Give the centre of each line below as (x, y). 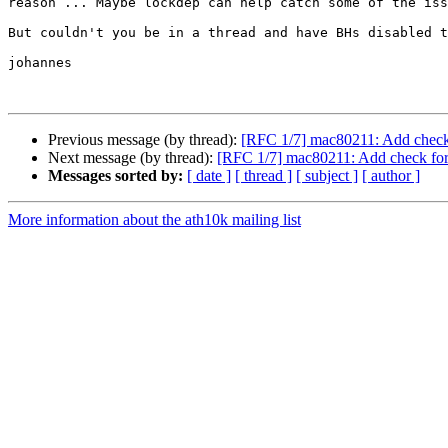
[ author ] (391, 176)
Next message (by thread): (132, 158)
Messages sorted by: (115, 176)
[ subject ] (327, 176)
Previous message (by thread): (144, 140)
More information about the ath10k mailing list (154, 220)
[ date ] (209, 176)
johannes (40, 63)
